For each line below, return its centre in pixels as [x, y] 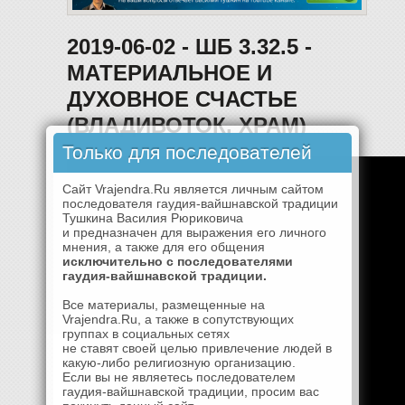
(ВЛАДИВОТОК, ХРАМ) [187, 125]
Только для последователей [187, 152]
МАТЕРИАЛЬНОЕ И [170, 73]
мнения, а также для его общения [164, 246]
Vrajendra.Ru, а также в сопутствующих [178, 319]
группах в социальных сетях [146, 333]
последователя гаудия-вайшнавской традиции [200, 203]
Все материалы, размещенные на [164, 304]
